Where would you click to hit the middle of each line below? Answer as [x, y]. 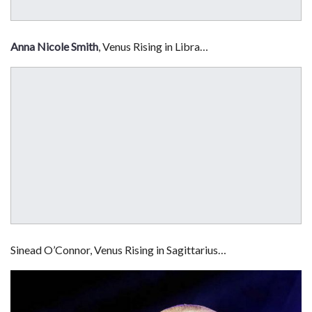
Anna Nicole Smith [54, 47]
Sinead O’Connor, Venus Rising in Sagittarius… [118, 249]
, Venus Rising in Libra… [153, 47]
